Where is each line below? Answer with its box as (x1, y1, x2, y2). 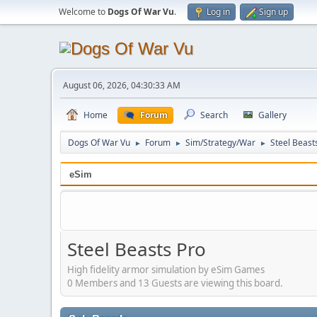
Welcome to (59, 6, 108, 18)
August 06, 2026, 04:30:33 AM (63, 79, 180, 91)
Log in (207, 6, 230, 18)
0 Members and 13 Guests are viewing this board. (67, 277, 283, 290)
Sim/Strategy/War (185, 137, 255, 149)
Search (200, 109, 228, 121)
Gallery (258, 109, 287, 121)
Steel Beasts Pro (67, 236, 206, 262)
